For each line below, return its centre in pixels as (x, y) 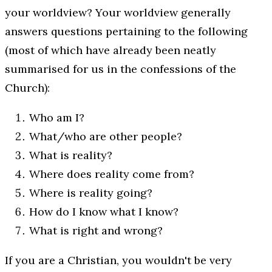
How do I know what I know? (104, 211)
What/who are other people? (106, 136)
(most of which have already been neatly (110, 50)
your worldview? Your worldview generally (118, 12)
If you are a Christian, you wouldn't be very (118, 260)
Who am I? (57, 117)
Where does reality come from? (112, 174)
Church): (27, 87)
